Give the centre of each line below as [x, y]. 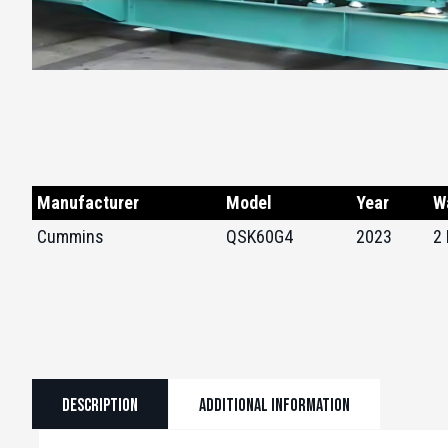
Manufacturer [88, 202]
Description [100, 405]
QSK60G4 [259, 236]
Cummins [70, 236]
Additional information [274, 405]
